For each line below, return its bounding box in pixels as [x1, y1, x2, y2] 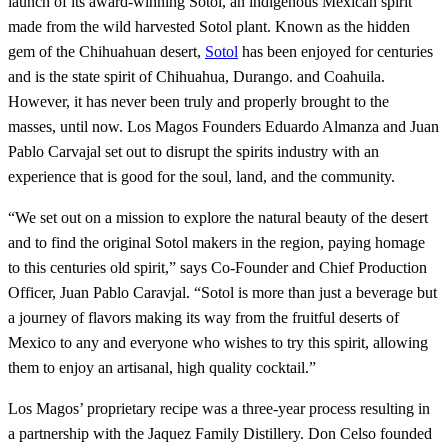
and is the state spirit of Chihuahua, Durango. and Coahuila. [8, 68, 385, 86]
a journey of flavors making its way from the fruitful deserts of [8, 309, 399, 327]
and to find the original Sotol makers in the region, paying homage [8, 234, 425, 252]
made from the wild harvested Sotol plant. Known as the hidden [8, 18, 410, 36]
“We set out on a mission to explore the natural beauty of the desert [8, 209, 428, 227]
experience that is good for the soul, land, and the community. [8, 168, 399, 186]
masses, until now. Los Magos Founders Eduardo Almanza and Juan [8, 118, 439, 136]
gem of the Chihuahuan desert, [8, 43, 205, 61]
